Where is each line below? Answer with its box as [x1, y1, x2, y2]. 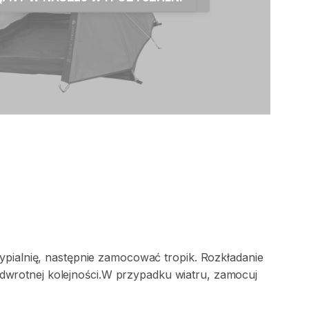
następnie [45, 250, 95, 264]
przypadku [115, 268, 172, 281]
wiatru [175, 268, 207, 281]
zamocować [98, 250, 161, 264]
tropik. [164, 250, 197, 264]
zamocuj [213, 268, 258, 281]
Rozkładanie [200, 250, 263, 264]
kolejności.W [47, 268, 112, 281]
